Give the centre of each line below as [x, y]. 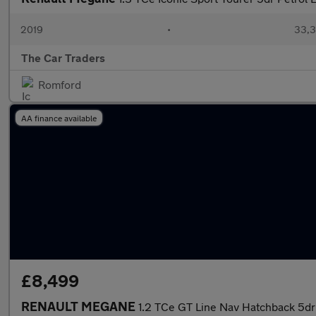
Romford [60, 84]
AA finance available [59, 118]
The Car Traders [63, 57]
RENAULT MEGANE [80, 306]
